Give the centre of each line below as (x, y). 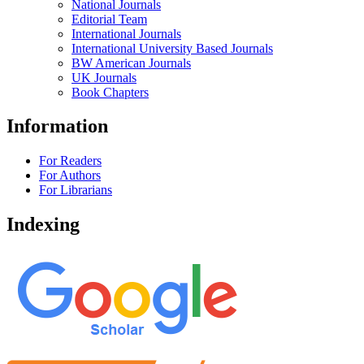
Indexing (43, 225)
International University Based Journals (172, 48)
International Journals (126, 33)
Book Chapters (110, 92)
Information (57, 126)
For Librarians (76, 190)
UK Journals (104, 77)
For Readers (70, 161)
